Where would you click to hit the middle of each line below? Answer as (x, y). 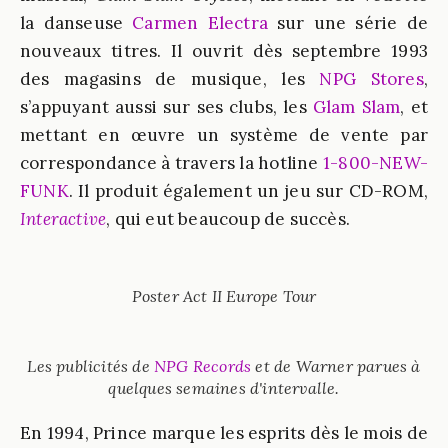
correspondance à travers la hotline (171, 163)
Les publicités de (90, 366)
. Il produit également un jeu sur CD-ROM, (248, 191)
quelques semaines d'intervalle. (224, 388)
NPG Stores (371, 79)
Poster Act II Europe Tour (224, 296)
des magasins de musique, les (170, 79)
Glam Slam (356, 107)
